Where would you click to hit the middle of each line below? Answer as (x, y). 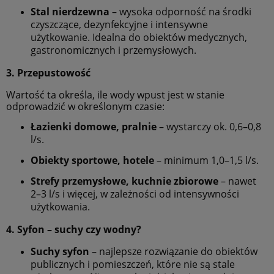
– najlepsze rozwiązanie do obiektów (173, 252)
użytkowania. (60, 206)
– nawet (237, 181)
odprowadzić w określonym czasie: (85, 106)
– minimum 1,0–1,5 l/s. (206, 160)
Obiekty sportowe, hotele (92, 160)
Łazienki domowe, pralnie (94, 126)
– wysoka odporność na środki (180, 12)
